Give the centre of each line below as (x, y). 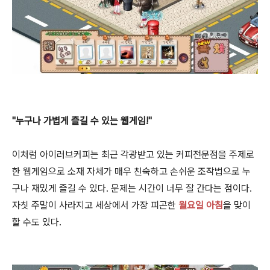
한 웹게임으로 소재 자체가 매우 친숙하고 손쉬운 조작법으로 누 (131, 171)
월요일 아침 (201, 205)
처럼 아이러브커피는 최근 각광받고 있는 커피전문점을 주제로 (137, 154)
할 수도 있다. (37, 222)
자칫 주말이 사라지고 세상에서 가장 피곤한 (95, 205)
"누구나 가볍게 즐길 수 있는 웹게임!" (82, 121)
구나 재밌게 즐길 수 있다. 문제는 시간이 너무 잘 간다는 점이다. (132, 188)
